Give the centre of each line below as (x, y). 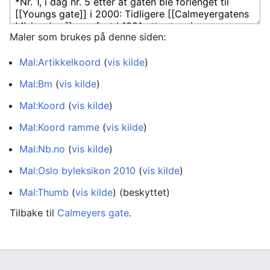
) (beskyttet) (141, 192)
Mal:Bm (36, 84)
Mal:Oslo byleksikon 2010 (77, 171)
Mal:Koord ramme (59, 127)
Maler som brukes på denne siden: (88, 37)
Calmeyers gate (93, 213)
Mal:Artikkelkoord (60, 62)
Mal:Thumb (44, 192)
